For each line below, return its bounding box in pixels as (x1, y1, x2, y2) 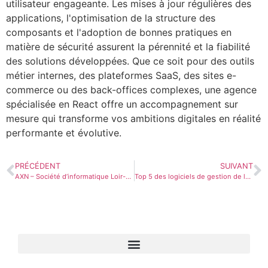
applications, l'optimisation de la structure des (6, 11, 215, 24)
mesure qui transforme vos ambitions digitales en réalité (6, 112, 261, 124)
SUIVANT (220, 162, 253, 171)
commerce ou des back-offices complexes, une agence (6, 83, 257, 96)
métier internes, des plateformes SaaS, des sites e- (6, 69, 236, 81)
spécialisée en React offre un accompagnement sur (6, 98, 238, 110)
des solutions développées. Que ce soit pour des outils (6, 54, 254, 67)
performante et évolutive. (6, 126, 121, 139)
